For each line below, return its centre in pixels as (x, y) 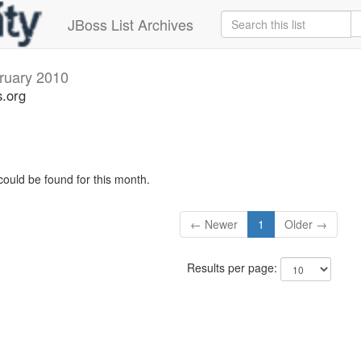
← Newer (214, 224)
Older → (306, 224)
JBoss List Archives (131, 24)
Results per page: (233, 268)
